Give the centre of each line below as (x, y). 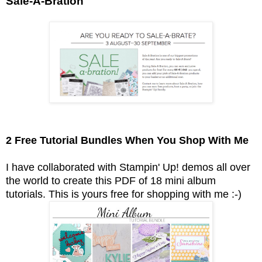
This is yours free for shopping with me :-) (146, 194)
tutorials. (27, 194)
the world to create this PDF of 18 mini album (111, 180)
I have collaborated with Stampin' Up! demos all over (128, 167)
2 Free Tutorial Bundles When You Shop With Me (127, 140)
